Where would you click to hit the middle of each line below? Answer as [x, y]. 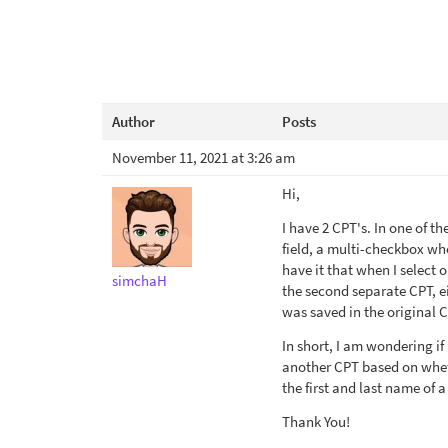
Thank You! [316, 421]
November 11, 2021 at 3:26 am [203, 157]
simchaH [139, 280]
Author [133, 121]
